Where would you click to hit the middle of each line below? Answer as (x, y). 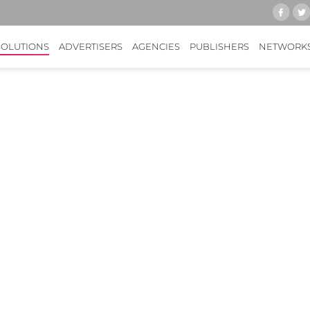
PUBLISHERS (219, 46)
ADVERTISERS (91, 46)
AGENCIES (156, 46)
